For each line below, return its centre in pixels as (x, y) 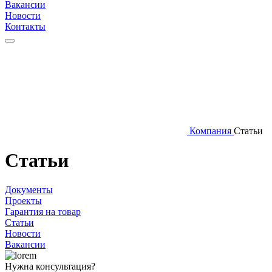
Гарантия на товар (43, 212)
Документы (29, 190)
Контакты (25, 26)
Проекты (23, 201)
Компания (210, 131)
